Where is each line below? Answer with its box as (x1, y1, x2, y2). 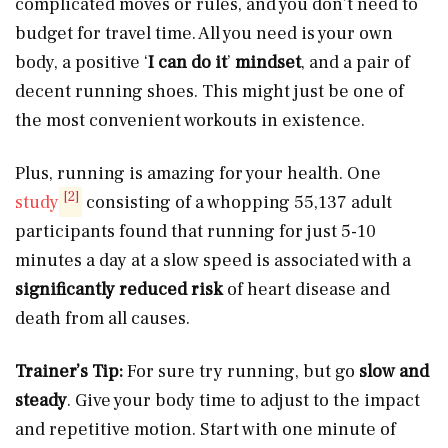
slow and (359, 359, 429, 383)
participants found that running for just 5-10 (15, 219, 376, 243)
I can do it (148, 50, 227, 74)
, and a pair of (301, 50, 410, 74)
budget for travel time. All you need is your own (15, 21, 393, 45)
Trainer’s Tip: (15, 359, 123, 383)
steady (15, 388, 67, 412)
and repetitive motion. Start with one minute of (15, 417, 396, 441)
